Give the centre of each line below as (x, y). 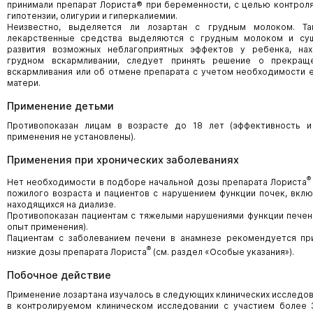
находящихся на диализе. (61, 204)
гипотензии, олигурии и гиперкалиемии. (92, 16)
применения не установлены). (71, 137)
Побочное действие (59, 275)
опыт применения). (48, 227)
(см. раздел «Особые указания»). (223, 252)
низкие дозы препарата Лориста (77, 252)
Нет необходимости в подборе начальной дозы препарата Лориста (157, 182)
